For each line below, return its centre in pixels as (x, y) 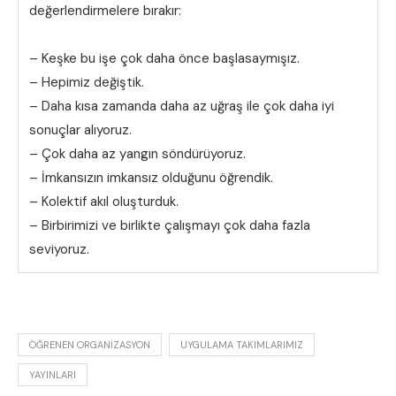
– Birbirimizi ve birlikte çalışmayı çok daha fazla (170, 225)
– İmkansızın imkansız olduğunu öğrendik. (151, 177)
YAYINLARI (53, 374)
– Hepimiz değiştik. (87, 82)
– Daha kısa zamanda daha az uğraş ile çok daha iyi (182, 106)
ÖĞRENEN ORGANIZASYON (90, 344)
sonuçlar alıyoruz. (80, 129)
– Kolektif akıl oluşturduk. (104, 201)
